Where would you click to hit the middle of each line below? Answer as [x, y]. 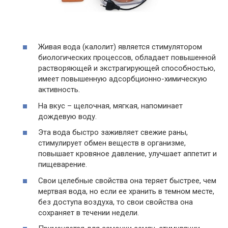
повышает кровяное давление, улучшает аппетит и [127, 154]
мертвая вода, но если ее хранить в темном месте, [126, 191]
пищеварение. [63, 165]
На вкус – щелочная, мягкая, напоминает [110, 106]
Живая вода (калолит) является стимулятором [120, 47]
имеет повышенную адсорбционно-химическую [123, 79]
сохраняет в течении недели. [89, 212]
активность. [59, 90]
